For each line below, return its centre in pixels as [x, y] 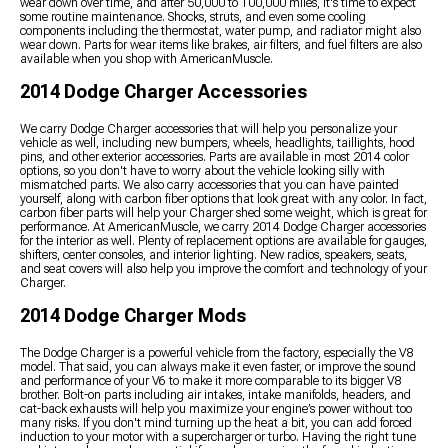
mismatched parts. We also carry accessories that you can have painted [209, 184]
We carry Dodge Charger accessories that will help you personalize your [208, 128]
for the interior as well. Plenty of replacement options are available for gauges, [223, 240]
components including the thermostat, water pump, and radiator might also [220, 30]
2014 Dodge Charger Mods [133, 315]
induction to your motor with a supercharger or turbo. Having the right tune [218, 436]
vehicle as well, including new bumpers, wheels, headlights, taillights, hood [217, 142]
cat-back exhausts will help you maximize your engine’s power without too [216, 408]
